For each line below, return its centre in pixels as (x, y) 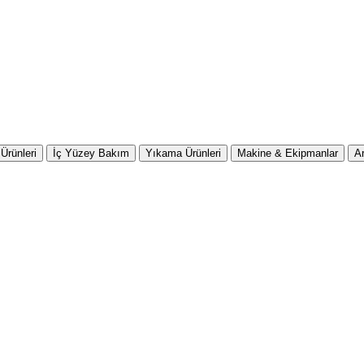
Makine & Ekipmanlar (288, 153)
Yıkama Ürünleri (183, 153)
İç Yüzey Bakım (91, 153)
